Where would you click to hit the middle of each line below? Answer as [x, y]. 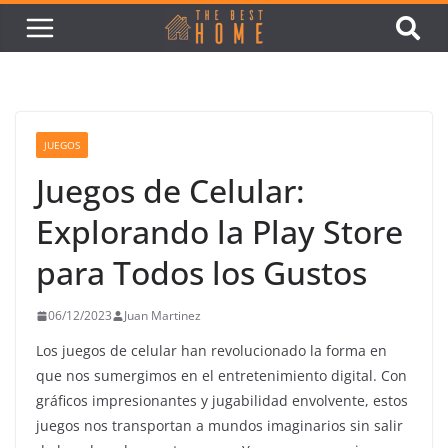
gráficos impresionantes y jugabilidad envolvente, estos [222, 400]
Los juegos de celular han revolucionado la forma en [211, 350]
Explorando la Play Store [219, 231]
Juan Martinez [162, 315]
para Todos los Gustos [201, 272]
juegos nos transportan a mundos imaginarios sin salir [219, 425]
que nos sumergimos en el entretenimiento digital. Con [221, 375]
